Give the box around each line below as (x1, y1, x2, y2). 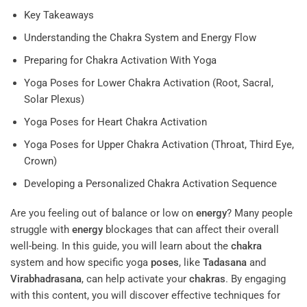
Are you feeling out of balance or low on (10, 207, 196, 220)
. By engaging (225, 273, 286, 286)
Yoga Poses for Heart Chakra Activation (23, 115, 207, 128)
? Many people (227, 207, 293, 220)
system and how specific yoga (10, 256, 151, 269)
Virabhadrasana (10, 273, 82, 286)
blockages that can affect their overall (103, 223, 279, 236)
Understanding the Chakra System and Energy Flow (23, 31, 256, 44)
